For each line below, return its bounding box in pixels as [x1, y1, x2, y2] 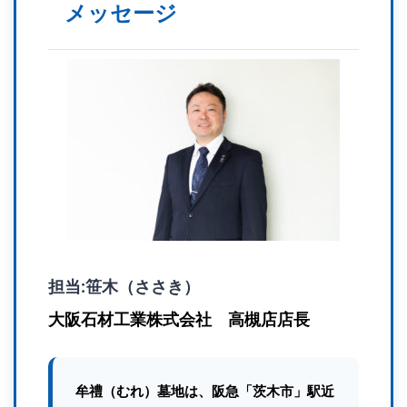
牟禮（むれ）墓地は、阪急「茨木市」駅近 [75, 382, 334, 400]
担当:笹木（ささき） [48, 276, 200, 296]
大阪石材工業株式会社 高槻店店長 [48, 310, 310, 329]
